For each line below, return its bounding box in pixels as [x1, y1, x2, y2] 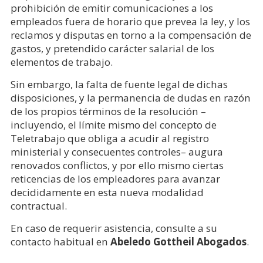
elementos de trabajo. [10, 55, 113, 69]
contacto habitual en [10, 235, 110, 248]
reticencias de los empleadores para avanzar [10, 172, 220, 186]
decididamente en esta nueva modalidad [10, 186, 204, 199]
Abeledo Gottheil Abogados [110, 235, 247, 248]
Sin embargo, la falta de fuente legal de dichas [10, 77, 228, 91]
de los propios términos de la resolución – [10, 104, 206, 118]
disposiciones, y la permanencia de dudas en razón [10, 91, 251, 104]
